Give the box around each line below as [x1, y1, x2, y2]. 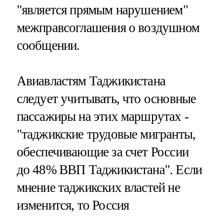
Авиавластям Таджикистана [16, 73, 166, 88]
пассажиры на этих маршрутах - [16, 109, 188, 124]
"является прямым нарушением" [16, 2, 188, 17]
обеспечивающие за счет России [16, 144, 188, 159]
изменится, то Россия [16, 197, 129, 213]
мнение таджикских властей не [16, 180, 180, 195]
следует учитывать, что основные [16, 91, 196, 106]
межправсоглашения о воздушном [16, 20, 199, 35]
